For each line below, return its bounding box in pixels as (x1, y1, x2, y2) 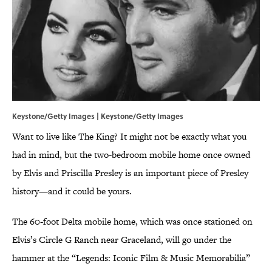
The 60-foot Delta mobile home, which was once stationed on (12, 215, 253, 228)
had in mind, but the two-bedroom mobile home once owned (12, 148, 250, 161)
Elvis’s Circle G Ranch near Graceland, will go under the (12, 233, 231, 246)
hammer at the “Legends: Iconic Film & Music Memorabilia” (12, 251, 250, 265)
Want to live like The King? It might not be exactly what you (12, 130, 246, 143)
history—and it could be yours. (12, 185, 132, 198)
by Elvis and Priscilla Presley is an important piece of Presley (12, 166, 248, 180)
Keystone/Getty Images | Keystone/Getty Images (12, 110, 183, 122)
